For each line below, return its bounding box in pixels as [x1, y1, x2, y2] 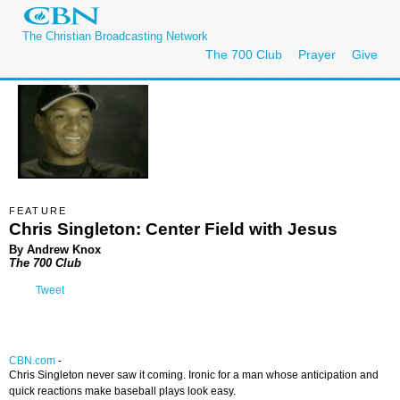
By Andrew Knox [9, 242, 101, 256]
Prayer [298, 47, 336, 62]
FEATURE [9, 205, 68, 216]
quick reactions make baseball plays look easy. [9, 385, 236, 398]
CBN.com [9, 354, 55, 368]
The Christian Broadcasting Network [22, 29, 208, 43]
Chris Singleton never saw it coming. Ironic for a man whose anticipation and [9, 369, 379, 382]
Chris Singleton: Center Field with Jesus [9, 219, 337, 238]
